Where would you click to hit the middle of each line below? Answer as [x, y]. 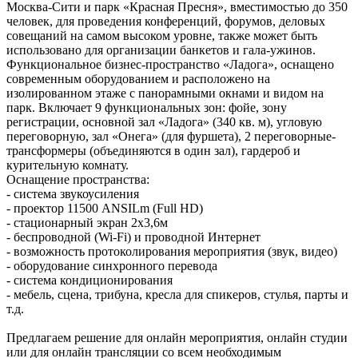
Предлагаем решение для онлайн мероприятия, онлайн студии [177, 338]
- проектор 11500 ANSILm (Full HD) [105, 209]
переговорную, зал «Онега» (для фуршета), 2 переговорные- [171, 137]
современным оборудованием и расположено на [138, 79]
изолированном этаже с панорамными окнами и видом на [165, 93]
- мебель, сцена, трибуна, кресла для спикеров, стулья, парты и [177, 295]
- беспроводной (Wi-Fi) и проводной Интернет [133, 237]
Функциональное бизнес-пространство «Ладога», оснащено [170, 65]
